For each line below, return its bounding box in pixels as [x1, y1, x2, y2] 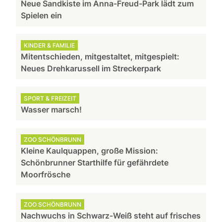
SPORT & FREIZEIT [24, 94, 77, 102]
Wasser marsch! [21, 104, 82, 114]
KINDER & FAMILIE [24, 41, 75, 49]
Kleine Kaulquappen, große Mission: [21, 145, 159, 156]
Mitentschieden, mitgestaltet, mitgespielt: [21, 51, 180, 61]
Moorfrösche [21, 169, 71, 179]
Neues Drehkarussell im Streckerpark [21, 63, 162, 73]
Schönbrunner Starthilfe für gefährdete [21, 157, 169, 167]
